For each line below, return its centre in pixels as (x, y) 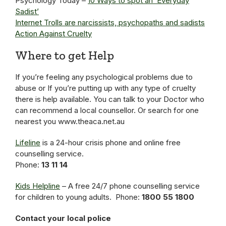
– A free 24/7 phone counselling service (130, 186)
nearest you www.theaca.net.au (70, 121)
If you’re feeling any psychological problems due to (104, 77)
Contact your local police (63, 218)
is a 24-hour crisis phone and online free (110, 143)
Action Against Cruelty (53, 34)
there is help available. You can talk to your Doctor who (110, 99)
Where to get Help (65, 55)
